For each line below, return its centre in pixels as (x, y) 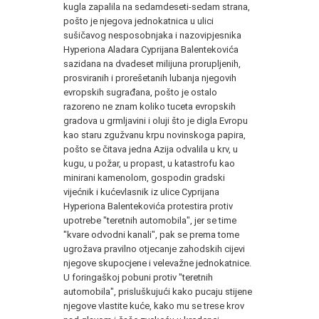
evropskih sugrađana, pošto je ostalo (140, 92)
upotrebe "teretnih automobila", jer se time (150, 220)
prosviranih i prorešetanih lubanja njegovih (150, 78)
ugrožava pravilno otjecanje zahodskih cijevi (154, 249)
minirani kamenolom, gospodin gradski (144, 177)
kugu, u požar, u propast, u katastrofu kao (149, 163)
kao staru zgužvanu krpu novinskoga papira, (155, 135)
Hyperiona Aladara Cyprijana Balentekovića (151, 49)
